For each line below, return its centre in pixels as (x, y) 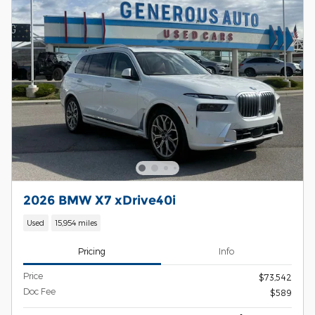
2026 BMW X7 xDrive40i (99, 200)
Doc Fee (39, 291)
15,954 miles (76, 223)
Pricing (92, 251)
